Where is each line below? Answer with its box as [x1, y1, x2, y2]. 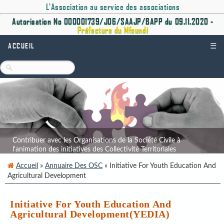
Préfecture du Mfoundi [77, 24, 148, 35]
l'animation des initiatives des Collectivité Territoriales [12, 145, 176, 153]
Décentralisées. [12, 154, 58, 162]
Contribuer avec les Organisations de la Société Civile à [12, 136, 180, 144]
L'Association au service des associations [45, 1, 180, 12]
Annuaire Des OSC [45, 161, 102, 169]
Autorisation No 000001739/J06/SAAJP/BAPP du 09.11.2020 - [12, 16, 213, 26]
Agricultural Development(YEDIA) [10, 208, 170, 219]
